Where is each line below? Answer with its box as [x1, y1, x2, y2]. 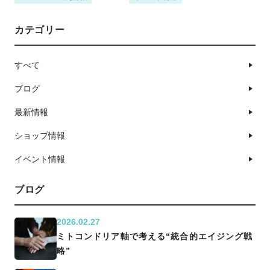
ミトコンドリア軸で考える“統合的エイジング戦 [56, 231, 253, 241]
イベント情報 [14, 154, 65, 164]
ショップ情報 [14, 130, 65, 140]
